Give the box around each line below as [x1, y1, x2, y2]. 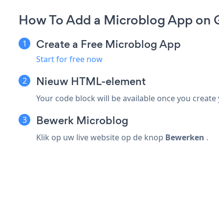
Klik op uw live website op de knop [36, 132, 165, 143]
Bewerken [165, 132, 204, 143]
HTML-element [71, 74, 146, 89]
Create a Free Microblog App [36, 37, 181, 52]
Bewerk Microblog [36, 113, 129, 129]
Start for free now [36, 54, 103, 65]
